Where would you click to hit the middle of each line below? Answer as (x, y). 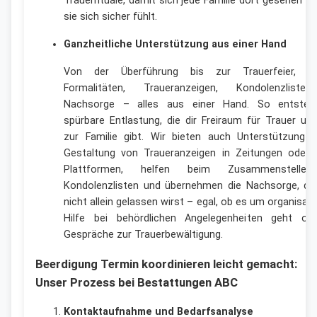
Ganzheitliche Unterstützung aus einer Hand (175, 45)
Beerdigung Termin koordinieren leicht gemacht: (166, 264)
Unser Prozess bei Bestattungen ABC (137, 282)
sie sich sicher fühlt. (110, 17)
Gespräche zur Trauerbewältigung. (143, 235)
